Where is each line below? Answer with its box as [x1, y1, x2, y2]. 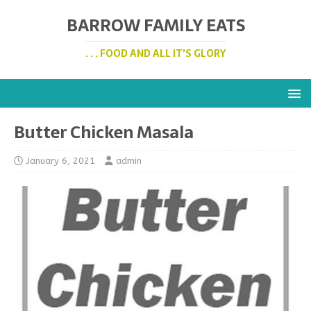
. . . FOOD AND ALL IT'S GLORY [85, 46, 226, 61]
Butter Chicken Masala [14, 119, 194, 146]
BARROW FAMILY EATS [66, 12, 245, 39]
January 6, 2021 [26, 155, 95, 166]
